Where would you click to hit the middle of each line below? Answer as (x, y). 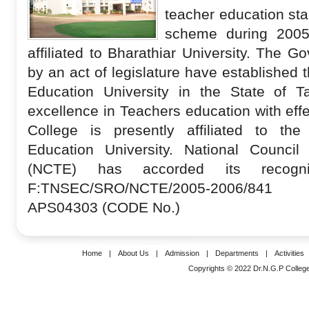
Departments (237, 253)
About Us (133, 253)
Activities (289, 253)
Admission (182, 253)
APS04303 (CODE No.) (104, 207)
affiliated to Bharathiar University (137, 53)
